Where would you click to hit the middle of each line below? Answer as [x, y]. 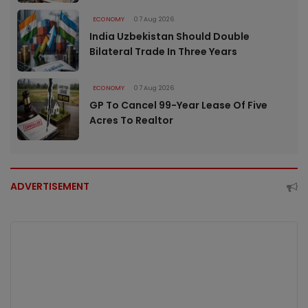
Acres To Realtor [131, 121]
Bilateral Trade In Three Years [163, 52]
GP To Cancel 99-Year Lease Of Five [178, 106]
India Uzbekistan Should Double [169, 37]
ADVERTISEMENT [50, 187]
